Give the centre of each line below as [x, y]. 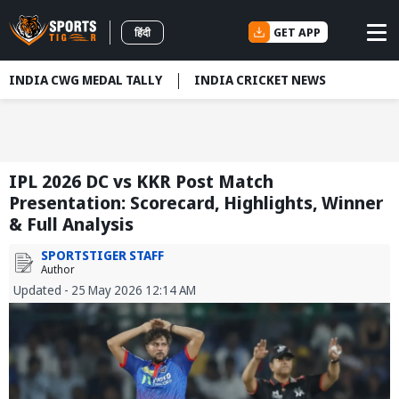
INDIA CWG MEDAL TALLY [85, 80]
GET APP [297, 32]
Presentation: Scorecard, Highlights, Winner [196, 203]
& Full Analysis [71, 224]
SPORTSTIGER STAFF [102, 256]
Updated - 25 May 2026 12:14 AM [105, 290]
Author [58, 270]
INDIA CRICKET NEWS [260, 80]
